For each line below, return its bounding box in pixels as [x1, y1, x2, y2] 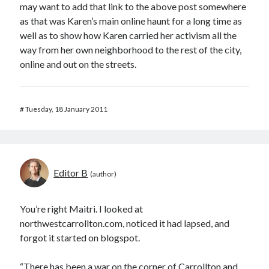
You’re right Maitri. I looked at [20, 203, 144, 214]
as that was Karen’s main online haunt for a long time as [20, 15, 243, 26]
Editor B [53, 167, 88, 178]
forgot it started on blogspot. [20, 232, 141, 243]
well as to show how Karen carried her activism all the [20, 29, 237, 41]
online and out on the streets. [20, 58, 137, 70]
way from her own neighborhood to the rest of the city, [20, 44, 242, 55]
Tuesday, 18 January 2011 [25, 104, 108, 113]
